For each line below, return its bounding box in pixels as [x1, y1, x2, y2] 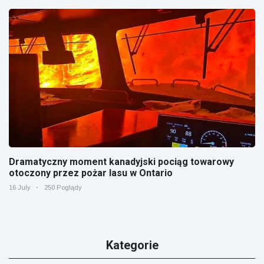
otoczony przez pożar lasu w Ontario [9, 167, 173, 179]
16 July [9, 184, 31, 192]
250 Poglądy [44, 184, 82, 192]
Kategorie [105, 238, 159, 253]
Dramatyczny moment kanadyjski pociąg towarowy [9, 156, 234, 168]
